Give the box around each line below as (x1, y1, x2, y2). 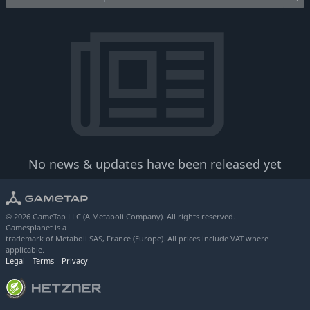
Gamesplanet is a (6, 222, 66, 233)
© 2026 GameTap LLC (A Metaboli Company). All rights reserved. (6, 211, 235, 222)
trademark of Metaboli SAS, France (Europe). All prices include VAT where (6, 233, 268, 244)
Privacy (62, 255, 88, 266)
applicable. (6, 244, 44, 255)
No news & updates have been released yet (28, 156, 282, 173)
